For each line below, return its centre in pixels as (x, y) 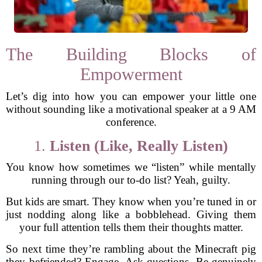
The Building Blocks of (131, 54)
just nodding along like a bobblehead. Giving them (131, 214)
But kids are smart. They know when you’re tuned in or (131, 201)
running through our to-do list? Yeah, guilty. (131, 180)
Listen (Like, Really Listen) (139, 146)
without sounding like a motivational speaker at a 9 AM (131, 109)
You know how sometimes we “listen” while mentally (131, 167)
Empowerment (131, 74)
